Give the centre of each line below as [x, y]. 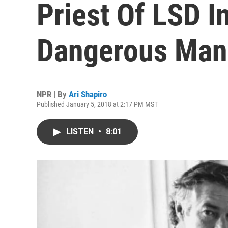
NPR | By [53, 94]
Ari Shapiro [88, 94]
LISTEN [81, 132]
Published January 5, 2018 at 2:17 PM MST [97, 104]
